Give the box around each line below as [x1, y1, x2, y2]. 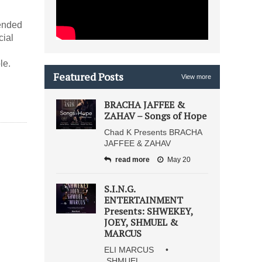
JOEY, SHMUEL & [104, 216, 178, 229]
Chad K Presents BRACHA [104, 127, 202, 137]
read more [115, 156, 150, 164]
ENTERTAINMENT [104, 194, 183, 206]
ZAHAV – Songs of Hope [104, 109, 206, 122]
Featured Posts [53, 70, 123, 84]
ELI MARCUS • [104, 245, 175, 254]
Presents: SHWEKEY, [104, 205, 193, 218]
